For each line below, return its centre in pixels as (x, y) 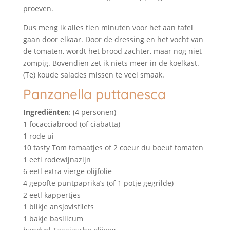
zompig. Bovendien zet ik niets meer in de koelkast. (111, 63)
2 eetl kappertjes (52, 195)
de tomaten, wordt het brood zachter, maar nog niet (112, 51)
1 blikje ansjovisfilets (58, 206)
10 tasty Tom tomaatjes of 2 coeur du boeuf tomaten (113, 147)
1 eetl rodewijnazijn (57, 159)
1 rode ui (38, 136)
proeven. (38, 8)
